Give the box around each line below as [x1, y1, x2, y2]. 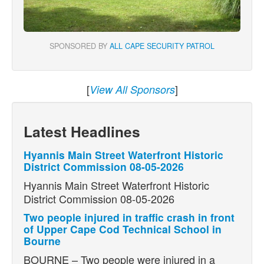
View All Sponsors [89, 82, 175, 97]
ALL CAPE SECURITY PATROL [110, 41, 214, 52]
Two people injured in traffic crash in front [24, 210, 235, 225]
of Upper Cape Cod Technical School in [24, 222, 222, 237]
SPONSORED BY [49, 41, 110, 52]
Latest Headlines [24, 121, 140, 143]
